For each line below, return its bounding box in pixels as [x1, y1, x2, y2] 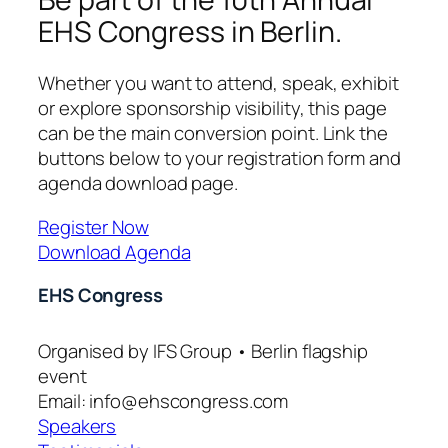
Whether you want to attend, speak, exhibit [38, 70, 399, 97]
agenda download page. [38, 170, 238, 197]
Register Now [38, 213, 149, 240]
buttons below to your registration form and [38, 145, 401, 172]
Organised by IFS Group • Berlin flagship [38, 338, 368, 365]
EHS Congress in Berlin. [38, 11, 342, 51]
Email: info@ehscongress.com [38, 388, 289, 415]
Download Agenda [38, 238, 191, 265]
